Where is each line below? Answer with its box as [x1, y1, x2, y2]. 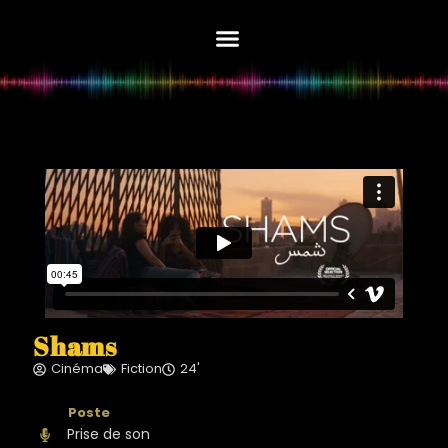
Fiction [121, 359, 162, 378]
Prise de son [67, 424, 150, 444]
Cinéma [51, 359, 103, 378]
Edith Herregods [119, 21, 329, 59]
